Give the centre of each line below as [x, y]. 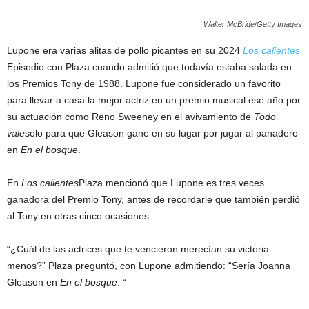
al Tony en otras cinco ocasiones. [79, 216]
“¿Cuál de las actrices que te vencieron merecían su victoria [138, 249]
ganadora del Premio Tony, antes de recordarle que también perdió [153, 199]
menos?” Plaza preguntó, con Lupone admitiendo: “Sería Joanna [149, 265]
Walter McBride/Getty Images [253, 24]
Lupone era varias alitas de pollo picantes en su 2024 [125, 50]
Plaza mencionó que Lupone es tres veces [171, 182]
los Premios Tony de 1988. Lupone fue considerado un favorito [144, 83]
